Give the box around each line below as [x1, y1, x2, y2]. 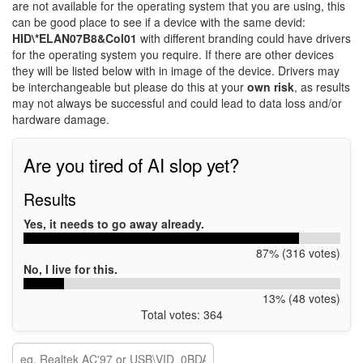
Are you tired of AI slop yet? [23, 151, 239, 177]
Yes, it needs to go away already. [23, 215, 204, 232]
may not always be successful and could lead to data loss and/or [12, 95, 342, 111]
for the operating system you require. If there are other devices [12, 46, 334, 62]
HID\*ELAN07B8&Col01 [12, 30, 137, 46]
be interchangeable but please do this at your [12, 79, 247, 95]
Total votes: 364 [140, 305, 223, 322]
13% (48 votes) [262, 289, 340, 306]
